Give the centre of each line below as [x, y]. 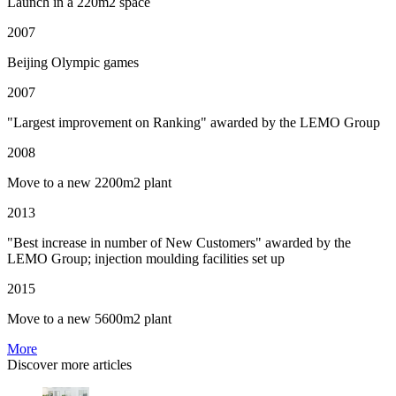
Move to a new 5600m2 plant [89, 319]
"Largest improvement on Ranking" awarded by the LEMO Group [194, 123]
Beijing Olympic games [73, 63]
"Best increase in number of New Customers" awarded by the [179, 243]
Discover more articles [69, 365]
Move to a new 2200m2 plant [89, 183]
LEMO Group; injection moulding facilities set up [146, 259]
